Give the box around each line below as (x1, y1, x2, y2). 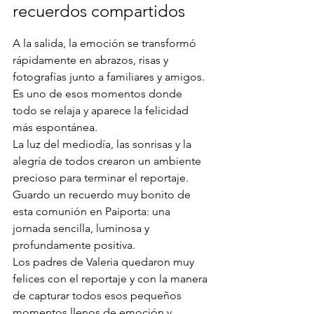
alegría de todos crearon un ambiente (13, 154, 204, 168)
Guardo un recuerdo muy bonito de (13, 188, 193, 202)
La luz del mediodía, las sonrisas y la (13, 137, 194, 151)
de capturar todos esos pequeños (13, 289, 184, 303)
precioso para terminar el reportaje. (13, 171, 189, 185)
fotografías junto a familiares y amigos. (13, 70, 207, 84)
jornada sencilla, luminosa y (13, 221, 152, 235)
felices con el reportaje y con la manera (13, 272, 210, 286)
